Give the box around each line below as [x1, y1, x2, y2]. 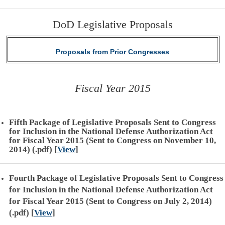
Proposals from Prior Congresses [56, 48, 169, 56]
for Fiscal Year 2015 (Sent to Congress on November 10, [9, 136, 216, 145]
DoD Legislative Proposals [52, 19, 173, 31]
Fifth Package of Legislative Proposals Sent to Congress [9, 118, 216, 127]
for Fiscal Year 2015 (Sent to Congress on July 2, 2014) [9, 196, 212, 206]
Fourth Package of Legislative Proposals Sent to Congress [9, 173, 223, 183]
